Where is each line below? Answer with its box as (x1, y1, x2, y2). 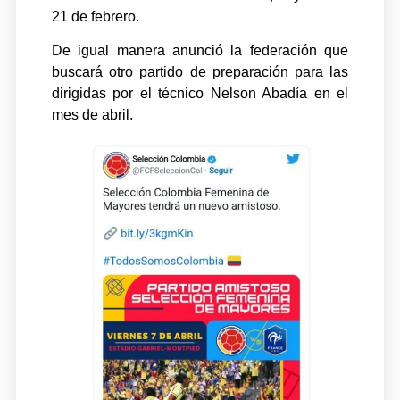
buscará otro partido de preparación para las (51, 64, 349, 80)
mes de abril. (51, 107, 133, 123)
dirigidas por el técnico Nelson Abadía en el (51, 86, 349, 102)
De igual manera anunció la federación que (51, 43, 349, 59)
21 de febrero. (51, 8, 139, 24)
